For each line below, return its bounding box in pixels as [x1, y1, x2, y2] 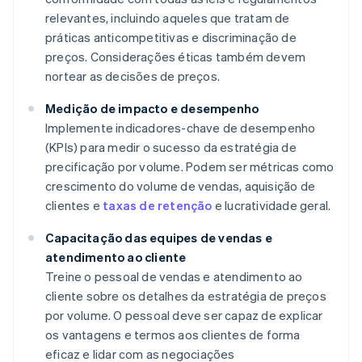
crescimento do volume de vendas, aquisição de [45, 178, 316, 195]
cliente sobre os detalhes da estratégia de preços [45, 288, 326, 305]
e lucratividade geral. [212, 197, 331, 214]
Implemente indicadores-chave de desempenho [45, 120, 316, 137]
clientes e [45, 197, 103, 214]
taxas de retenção [103, 197, 213, 214]
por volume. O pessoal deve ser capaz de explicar [45, 307, 323, 324]
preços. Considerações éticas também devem [45, 48, 306, 65]
